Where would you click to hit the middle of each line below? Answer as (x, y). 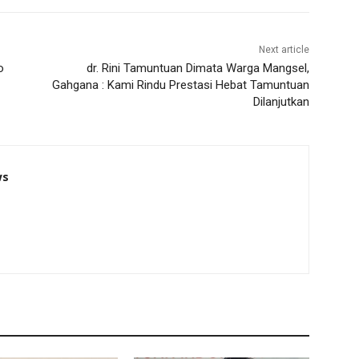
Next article (284, 49)
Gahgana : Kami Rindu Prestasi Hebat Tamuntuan (180, 85)
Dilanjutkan (281, 101)
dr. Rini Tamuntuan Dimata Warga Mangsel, (198, 68)
